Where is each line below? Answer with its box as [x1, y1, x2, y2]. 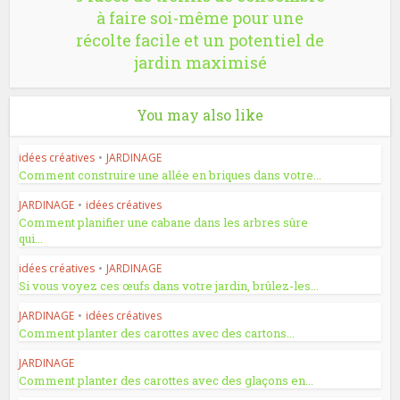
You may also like [137, 105, 263, 125]
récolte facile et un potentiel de [76, 29, 324, 52]
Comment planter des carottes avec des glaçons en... [19, 372, 314, 389]
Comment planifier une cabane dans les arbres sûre [19, 214, 309, 231]
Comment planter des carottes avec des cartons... [19, 325, 296, 342]
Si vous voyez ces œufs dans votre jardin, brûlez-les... [19, 278, 320, 295]
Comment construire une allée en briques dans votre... [19, 167, 322, 184]
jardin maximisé [133, 52, 267, 74]
